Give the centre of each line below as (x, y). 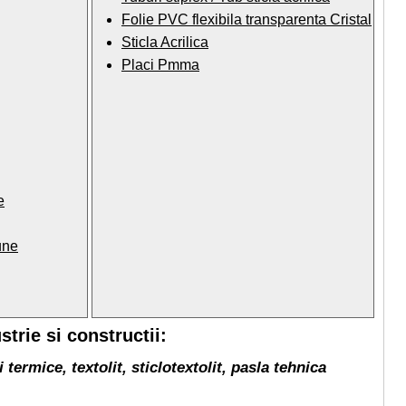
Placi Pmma (160, 65)
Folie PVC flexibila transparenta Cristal (246, 19)
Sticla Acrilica (165, 42)
